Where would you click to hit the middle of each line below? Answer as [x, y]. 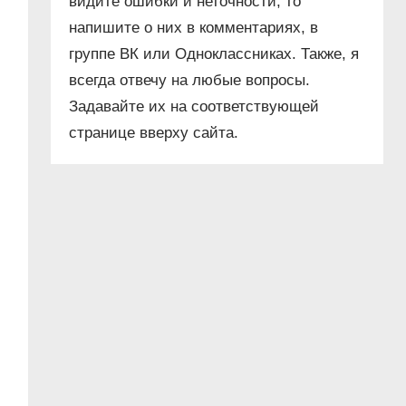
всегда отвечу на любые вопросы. [190, 81]
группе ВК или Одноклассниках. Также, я [214, 54]
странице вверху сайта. [154, 133]
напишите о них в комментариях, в [194, 28]
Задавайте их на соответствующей [194, 107]
